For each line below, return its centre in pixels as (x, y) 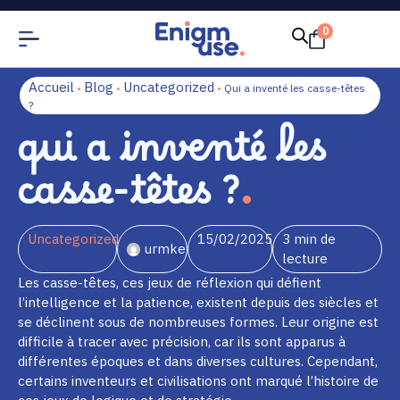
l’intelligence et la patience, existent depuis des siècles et (198, 302)
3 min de (309, 239)
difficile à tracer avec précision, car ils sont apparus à (182, 342)
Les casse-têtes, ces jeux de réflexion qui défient (170, 283)
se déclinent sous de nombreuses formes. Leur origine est (198, 322)
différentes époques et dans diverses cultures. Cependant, (198, 361)
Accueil (52, 87)
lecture (305, 258)
